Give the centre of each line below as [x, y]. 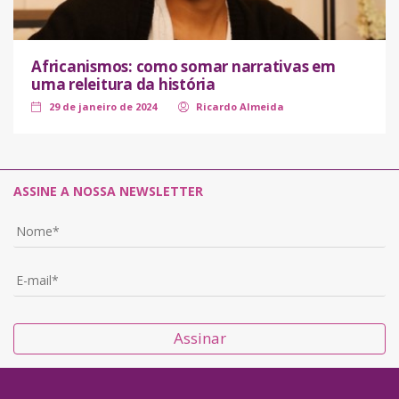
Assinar [199, 338]
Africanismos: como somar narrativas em [183, 66]
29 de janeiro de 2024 [103, 106]
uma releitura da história [123, 84]
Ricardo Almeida [240, 106]
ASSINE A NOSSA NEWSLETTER [108, 191]
